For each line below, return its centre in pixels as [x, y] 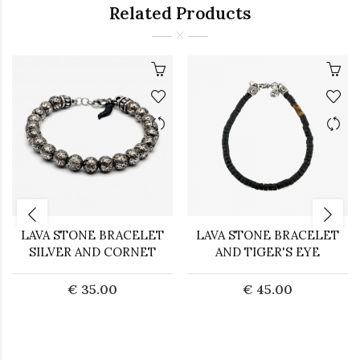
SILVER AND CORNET [92, 252]
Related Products [180, 13]
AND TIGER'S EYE [268, 252]
